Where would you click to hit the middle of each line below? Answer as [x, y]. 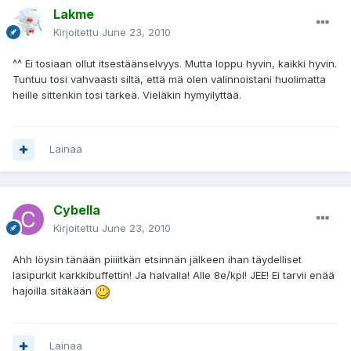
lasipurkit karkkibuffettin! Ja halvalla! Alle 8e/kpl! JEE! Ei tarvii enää [174, 275]
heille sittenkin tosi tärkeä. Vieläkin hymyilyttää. [127, 95]
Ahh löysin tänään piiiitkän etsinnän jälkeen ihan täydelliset [157, 260]
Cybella [77, 210]
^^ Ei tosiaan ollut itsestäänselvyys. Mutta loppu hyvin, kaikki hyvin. [175, 64]
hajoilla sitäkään [54, 291]
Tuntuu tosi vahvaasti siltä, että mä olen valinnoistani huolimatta [169, 80]
